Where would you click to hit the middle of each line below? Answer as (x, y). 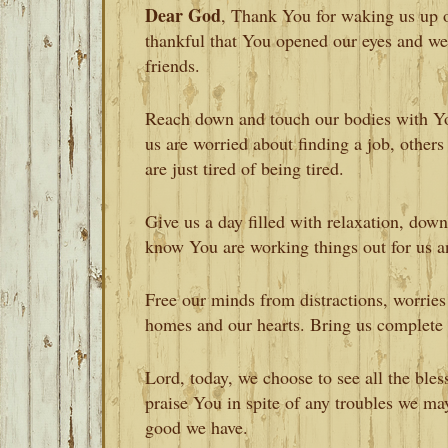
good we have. (196, 427)
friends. (172, 65)
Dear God (183, 15)
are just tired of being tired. (244, 168)
